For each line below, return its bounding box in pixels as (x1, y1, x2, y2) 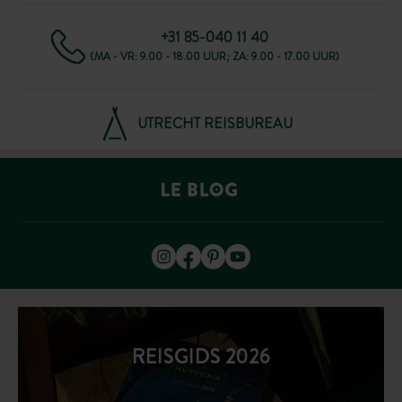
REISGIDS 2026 (132, 342, 270, 372)
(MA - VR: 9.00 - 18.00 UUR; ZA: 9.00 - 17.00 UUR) (90, 48, 339, 65)
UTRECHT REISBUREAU (136, 112, 293, 134)
